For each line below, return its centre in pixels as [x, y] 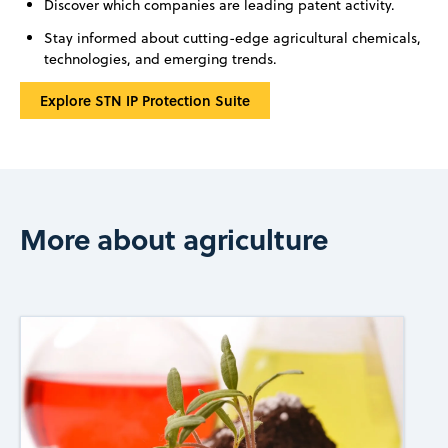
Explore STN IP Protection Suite [144, 100]
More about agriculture [173, 239]
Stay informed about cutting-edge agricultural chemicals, [232, 37]
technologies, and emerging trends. [160, 58]
